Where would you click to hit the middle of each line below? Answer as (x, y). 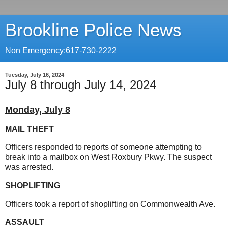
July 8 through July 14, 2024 (81, 85)
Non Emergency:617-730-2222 (61, 51)
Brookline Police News (93, 30)
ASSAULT (25, 222)
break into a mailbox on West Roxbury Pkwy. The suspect (108, 157)
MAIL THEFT (30, 129)
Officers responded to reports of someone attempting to (103, 147)
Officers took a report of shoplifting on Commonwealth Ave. (110, 204)
